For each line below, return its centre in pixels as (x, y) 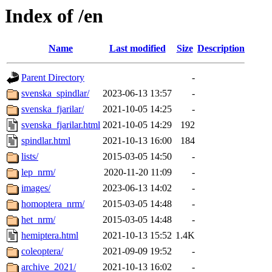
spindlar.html (46, 141)
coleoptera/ (42, 251)
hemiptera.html (50, 236)
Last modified (137, 49)
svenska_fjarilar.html (61, 125)
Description (221, 49)
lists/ (30, 157)
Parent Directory (53, 78)
